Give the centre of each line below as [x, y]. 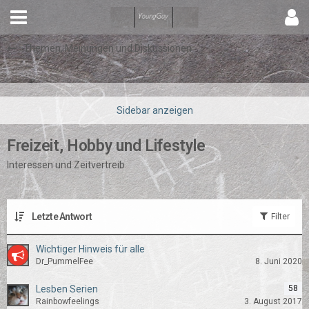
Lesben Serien [67, 289]
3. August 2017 [273, 301]
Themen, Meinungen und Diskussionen [108, 48]
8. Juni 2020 [279, 261]
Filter [279, 217]
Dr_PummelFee [64, 261]
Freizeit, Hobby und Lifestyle [106, 146]
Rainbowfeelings [68, 301]
